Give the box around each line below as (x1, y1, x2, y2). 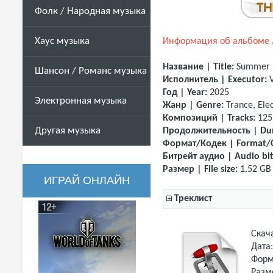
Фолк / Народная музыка (35, 6, 146, 16)
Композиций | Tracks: (163, 113, 255, 124)
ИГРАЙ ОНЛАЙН (43, 174, 130, 186)
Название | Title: (163, 62, 236, 73)
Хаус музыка (35, 36, 90, 46)
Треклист (174, 194, 212, 204)
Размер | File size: (163, 165, 240, 175)
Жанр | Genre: (163, 101, 224, 111)
